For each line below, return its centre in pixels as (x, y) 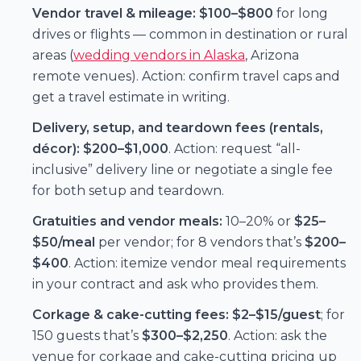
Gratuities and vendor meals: (127, 221)
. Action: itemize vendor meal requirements (207, 263)
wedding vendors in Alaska (159, 55)
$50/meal (64, 242)
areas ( (53, 55)
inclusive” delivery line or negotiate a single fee (183, 169)
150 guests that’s (87, 335)
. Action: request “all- (234, 148)
